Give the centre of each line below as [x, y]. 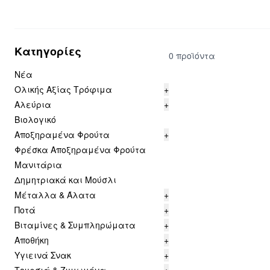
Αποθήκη [32, 240]
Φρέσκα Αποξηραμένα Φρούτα [80, 149]
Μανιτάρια [38, 165]
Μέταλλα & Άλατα [55, 195]
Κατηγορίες [48, 51]
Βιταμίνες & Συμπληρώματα [75, 225]
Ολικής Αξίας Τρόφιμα [63, 89]
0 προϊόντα [192, 55]
